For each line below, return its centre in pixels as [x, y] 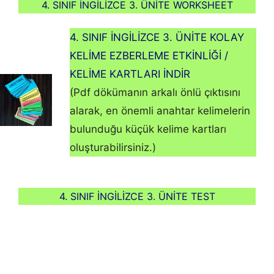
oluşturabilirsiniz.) [113, 148]
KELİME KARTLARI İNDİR [130, 74]
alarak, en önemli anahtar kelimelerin [160, 111]
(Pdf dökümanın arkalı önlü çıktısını [155, 93]
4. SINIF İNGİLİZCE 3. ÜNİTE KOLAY [157, 38]
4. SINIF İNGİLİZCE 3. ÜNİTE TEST [137, 197]
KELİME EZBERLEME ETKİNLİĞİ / [149, 56]
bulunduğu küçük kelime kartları [148, 129]
